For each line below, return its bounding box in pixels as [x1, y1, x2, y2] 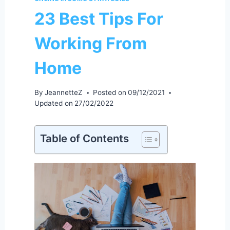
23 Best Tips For [34, 8, 163, 29]
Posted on [92, 88, 126, 97]
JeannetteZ [44, 88, 83, 97]
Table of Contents [40, 132, 129, 145]
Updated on [34, 99, 73, 108]
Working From [34, 33, 147, 53]
